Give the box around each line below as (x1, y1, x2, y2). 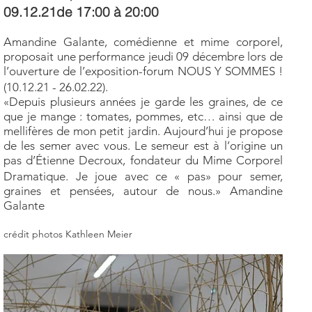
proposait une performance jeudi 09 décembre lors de (3, 49, 283, 63)
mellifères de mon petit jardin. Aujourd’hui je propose (3, 124, 283, 138)
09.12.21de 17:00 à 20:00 (3, 3, 159, 20)
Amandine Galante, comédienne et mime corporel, (3, 35, 283, 49)
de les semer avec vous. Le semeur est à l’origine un (3, 139, 283, 153)
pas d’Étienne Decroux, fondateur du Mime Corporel (3, 153, 283, 167)
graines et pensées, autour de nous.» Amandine (3, 184, 283, 198)
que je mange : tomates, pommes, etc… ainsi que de (3, 109, 283, 123)
